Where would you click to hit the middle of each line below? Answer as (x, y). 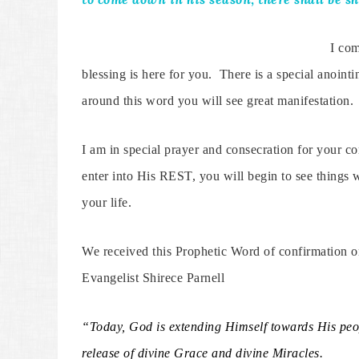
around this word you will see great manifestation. (218, 101)
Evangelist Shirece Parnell (153, 278)
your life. (107, 202)
